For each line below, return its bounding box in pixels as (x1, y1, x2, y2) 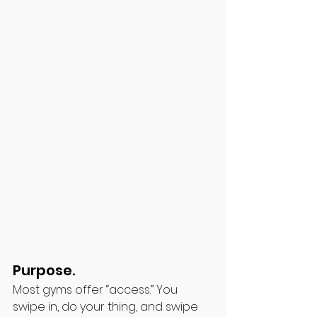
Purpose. (13, 260, 78, 280)
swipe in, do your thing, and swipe (13, 299, 201, 315)
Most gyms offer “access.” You (13, 282, 180, 298)
